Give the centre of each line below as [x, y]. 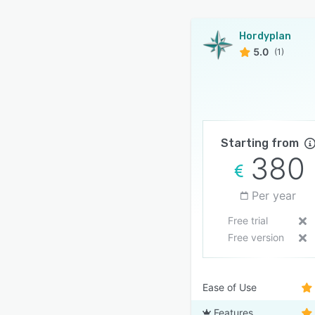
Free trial [247, 220]
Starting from [259, 143]
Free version [256, 237]
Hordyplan [265, 36]
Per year [274, 195]
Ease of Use [230, 287]
